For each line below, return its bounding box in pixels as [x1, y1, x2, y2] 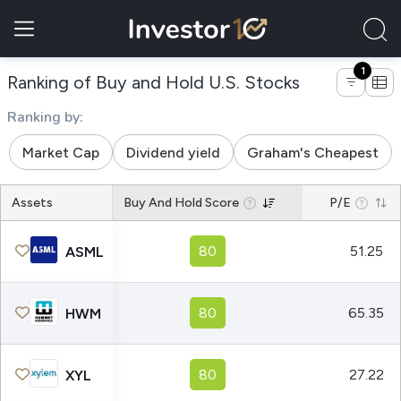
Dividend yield [126, 143, 220, 161]
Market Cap [22, 143, 99, 161]
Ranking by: [7, 107, 83, 127]
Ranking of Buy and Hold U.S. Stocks [7, 72, 300, 93]
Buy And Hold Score [124, 195, 239, 210]
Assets [12, 195, 53, 210]
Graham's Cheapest [247, 143, 379, 161]
